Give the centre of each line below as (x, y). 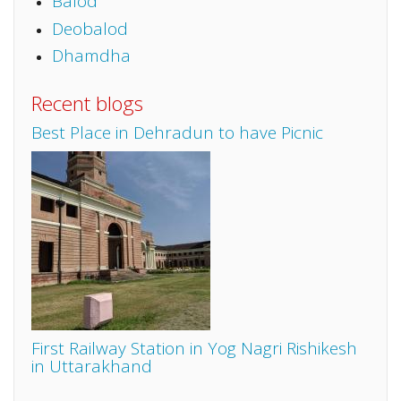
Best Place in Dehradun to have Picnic (177, 132)
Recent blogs (87, 103)
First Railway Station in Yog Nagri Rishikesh (194, 348)
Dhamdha (91, 55)
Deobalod (90, 28)
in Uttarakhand (92, 366)
